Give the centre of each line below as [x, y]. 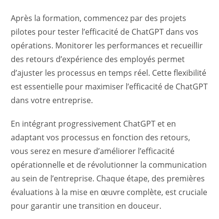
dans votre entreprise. [52, 100]
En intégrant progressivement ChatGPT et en [94, 124]
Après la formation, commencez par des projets [99, 18]
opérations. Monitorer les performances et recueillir [107, 46]
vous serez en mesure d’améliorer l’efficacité [93, 151]
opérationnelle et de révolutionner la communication [109, 165]
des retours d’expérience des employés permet [98, 59]
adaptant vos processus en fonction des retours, [101, 138]
